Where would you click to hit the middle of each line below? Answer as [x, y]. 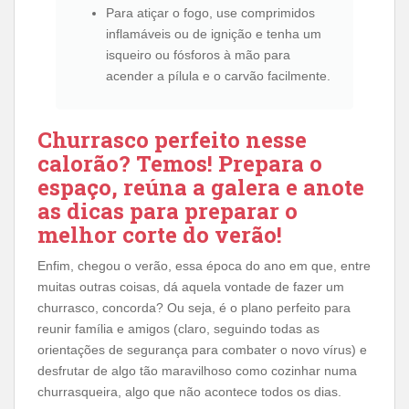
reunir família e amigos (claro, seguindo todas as [178, 329]
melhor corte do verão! [160, 235]
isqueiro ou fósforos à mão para [198, 55]
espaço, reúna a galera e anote [201, 187]
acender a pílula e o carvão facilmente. [218, 76]
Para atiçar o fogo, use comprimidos [210, 13]
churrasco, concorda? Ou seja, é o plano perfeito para [194, 308]
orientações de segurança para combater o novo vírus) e [202, 350]
